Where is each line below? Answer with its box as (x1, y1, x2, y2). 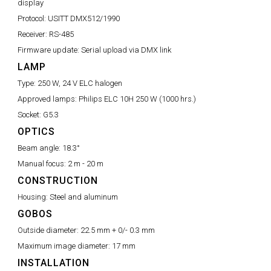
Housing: (18, 192, 50, 201)
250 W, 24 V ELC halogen (38, 79, 122, 88)
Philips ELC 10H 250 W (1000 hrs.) (79, 94, 196, 103)
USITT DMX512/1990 (48, 14, 120, 23)
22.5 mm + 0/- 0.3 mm (80, 226, 155, 235)
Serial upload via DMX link (81, 45, 171, 54)
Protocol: (18, 14, 48, 23)
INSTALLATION (18, 257, 90, 269)
